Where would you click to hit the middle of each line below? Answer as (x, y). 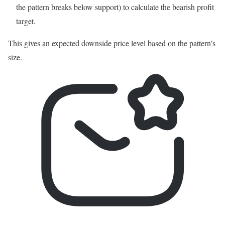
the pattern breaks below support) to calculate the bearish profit (115, 7)
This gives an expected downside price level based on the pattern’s (112, 43)
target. (27, 21)
